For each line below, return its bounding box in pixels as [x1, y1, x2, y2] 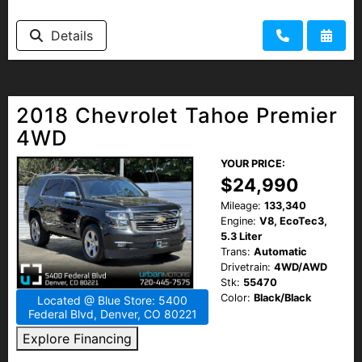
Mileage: [221, 199, 261, 212]
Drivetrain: [221, 260, 271, 273]
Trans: [221, 245, 250, 258]
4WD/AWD [274, 260, 327, 273]
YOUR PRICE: [221, 157, 285, 170]
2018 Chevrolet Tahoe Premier [16, 102, 338, 128]
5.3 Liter [221, 229, 262, 242]
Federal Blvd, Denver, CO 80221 [27, 306, 197, 321]
